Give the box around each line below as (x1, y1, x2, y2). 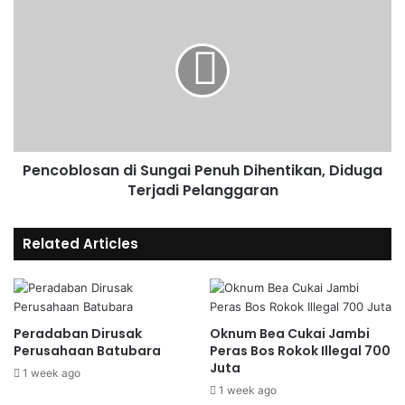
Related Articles (23, 234, 138, 253)
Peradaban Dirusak (14, 325, 142, 343)
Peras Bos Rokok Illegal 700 (210, 342, 391, 360)
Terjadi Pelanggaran (127, 180, 278, 201)
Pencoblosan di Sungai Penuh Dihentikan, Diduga (23, 160, 382, 181)
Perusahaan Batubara (14, 342, 161, 360)
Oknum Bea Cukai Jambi (210, 325, 370, 343)
